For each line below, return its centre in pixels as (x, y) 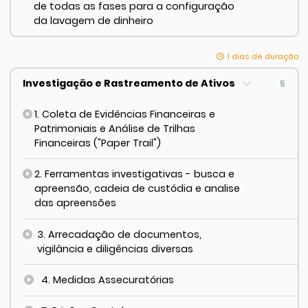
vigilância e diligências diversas (115, 249)
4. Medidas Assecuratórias (108, 279)
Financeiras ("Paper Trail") (98, 143)
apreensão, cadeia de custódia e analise (137, 189)
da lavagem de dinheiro (94, 20)
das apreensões (75, 203)
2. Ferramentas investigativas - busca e (134, 174)
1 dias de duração (263, 56)
